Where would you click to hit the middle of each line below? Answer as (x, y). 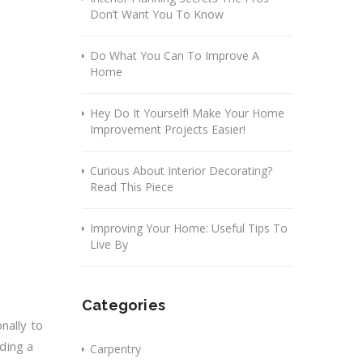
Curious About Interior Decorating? (181, 171)
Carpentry (115, 349)
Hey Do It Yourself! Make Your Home (187, 113)
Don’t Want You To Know (157, 14)
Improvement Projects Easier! (168, 129)
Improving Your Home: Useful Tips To (189, 228)
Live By (109, 244)
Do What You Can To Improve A (175, 56)
